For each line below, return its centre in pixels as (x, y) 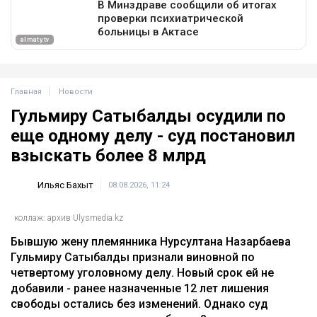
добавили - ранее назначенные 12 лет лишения (140, 288)
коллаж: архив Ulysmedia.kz (69, 218)
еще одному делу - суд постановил (153, 136)
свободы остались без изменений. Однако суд (139, 304)
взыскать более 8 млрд (108, 156)
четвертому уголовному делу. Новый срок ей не (142, 272)
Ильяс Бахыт (65, 185)
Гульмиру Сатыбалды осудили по (148, 116)
